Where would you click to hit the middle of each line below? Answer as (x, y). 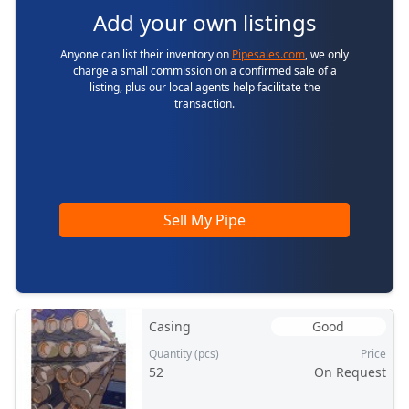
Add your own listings (204, 22)
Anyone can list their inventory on (146, 54)
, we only (327, 54)
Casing (169, 326)
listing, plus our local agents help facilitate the (204, 87)
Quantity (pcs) (184, 354)
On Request (350, 372)
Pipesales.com (268, 54)
